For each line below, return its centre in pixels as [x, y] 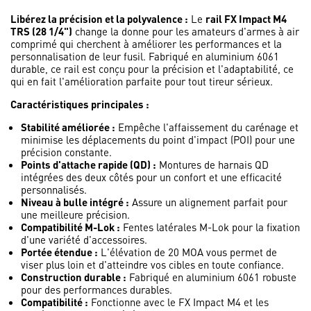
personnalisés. [54, 190]
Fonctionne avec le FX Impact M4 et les [178, 302]
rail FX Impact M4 [246, 19]
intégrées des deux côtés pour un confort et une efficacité [151, 177]
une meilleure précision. [75, 215]
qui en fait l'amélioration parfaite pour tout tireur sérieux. [142, 81]
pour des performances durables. [96, 289]
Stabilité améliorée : [68, 127]
